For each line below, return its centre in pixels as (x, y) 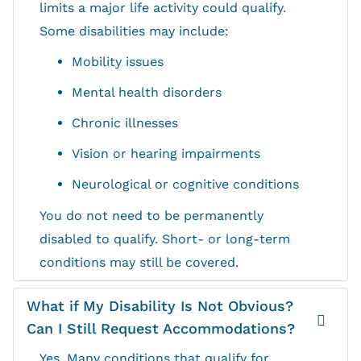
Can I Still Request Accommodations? (161, 329)
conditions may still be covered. (139, 263)
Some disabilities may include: (134, 31)
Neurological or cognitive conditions (185, 185)
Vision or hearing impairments (166, 154)
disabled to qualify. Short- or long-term (165, 239)
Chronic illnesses (125, 123)
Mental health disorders (147, 93)
